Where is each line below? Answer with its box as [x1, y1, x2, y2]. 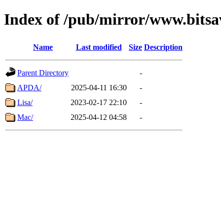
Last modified [75, 42, 122, 51]
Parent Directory [17, 68, 69, 77]
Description [144, 42, 183, 51]
